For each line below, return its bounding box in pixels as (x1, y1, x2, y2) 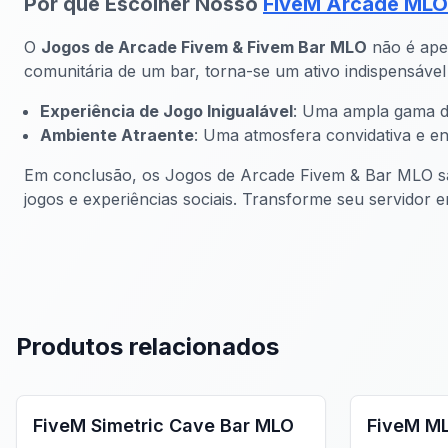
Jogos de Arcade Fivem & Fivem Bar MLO (41, 37, 367, 58)
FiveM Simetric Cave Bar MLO (33, 415, 294, 437)
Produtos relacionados (16, 332, 279, 362)
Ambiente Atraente (40, 125, 194, 146)
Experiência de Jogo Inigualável (40, 101, 293, 122)
